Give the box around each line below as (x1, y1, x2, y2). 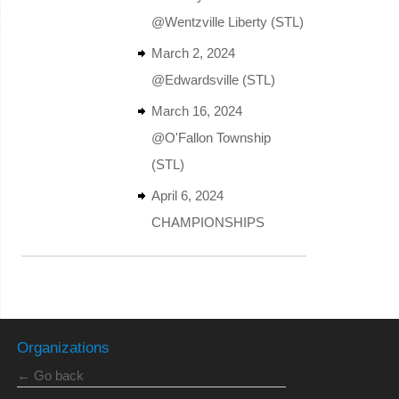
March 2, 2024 (151, 45, 235, 61)
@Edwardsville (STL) (151, 71, 275, 87)
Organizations (16, 339, 110, 356)
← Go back (16, 368, 84, 384)
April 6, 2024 (151, 187, 224, 203)
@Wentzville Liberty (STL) (151, 13, 304, 29)
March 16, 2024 (151, 102, 242, 118)
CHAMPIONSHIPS (151, 214, 265, 230)
